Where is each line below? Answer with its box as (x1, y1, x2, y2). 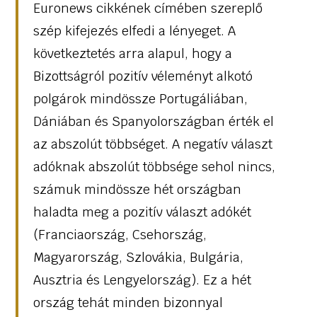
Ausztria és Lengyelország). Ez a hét (33, 271, 251, 288)
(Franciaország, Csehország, (33, 226, 207, 243)
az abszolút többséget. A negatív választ (33, 135, 272, 152)
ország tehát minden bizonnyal (33, 294, 223, 311)
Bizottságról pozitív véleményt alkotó (33, 67, 253, 84)
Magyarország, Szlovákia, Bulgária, (33, 248, 243, 265)
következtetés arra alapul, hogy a (33, 45, 232, 62)
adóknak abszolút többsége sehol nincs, (33, 158, 275, 175)
